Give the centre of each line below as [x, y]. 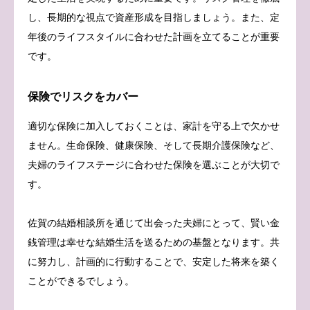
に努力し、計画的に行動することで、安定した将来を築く [154, 261]
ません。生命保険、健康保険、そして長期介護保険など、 [154, 145]
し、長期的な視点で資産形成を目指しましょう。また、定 [154, 17]
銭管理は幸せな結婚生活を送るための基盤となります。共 [154, 242]
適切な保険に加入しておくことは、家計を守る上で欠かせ [154, 126]
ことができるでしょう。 [81, 281]
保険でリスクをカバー [83, 96]
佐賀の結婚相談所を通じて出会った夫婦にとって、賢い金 [154, 222]
